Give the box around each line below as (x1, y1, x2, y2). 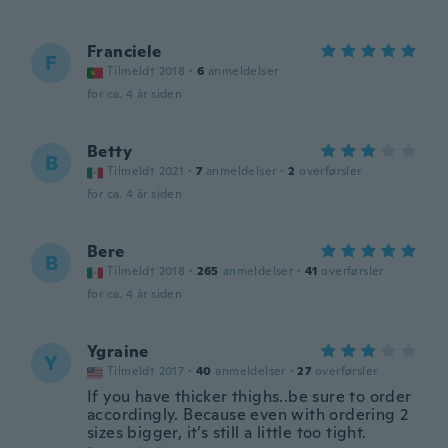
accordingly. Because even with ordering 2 (87, 404, 409, 425)
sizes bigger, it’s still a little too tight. (87, 422, 367, 443)
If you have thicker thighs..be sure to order (87, 386, 412, 407)
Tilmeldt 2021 (107, 163, 185, 179)
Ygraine (87, 341, 149, 362)
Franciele (87, 41, 162, 62)
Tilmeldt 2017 (107, 363, 185, 379)
